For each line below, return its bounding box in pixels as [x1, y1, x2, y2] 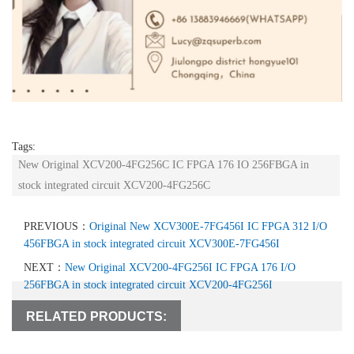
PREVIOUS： [24, 220, 89, 233]
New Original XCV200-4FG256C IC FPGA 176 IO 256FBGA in [18, 159, 309, 171]
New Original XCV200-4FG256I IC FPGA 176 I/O [65, 262, 296, 274]
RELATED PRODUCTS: [26, 310, 167, 324]
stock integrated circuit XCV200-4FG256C [18, 179, 210, 192]
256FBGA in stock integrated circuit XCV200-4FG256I [24, 279, 273, 292]
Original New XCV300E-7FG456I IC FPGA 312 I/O [89, 220, 327, 233]
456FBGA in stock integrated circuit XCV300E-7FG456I [24, 238, 280, 250]
